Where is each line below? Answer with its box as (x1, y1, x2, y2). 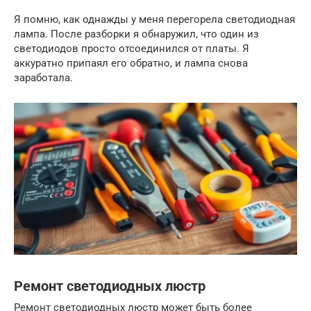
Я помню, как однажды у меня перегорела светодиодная (14, 12, 295, 26)
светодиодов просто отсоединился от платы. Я (14, 42, 249, 55)
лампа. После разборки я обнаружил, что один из (14, 27, 259, 40)
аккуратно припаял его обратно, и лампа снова (14, 56, 248, 69)
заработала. (14, 71, 73, 84)
